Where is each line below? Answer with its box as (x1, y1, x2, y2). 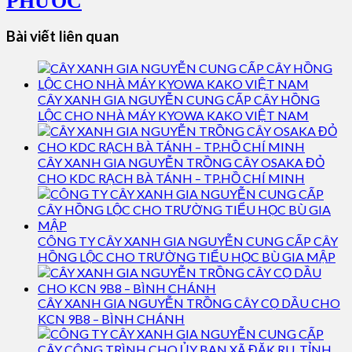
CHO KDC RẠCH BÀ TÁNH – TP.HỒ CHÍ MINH (38, 170, 305, 185)
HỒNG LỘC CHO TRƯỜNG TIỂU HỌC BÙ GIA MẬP (38, 249, 335, 264)
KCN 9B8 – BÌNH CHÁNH (38, 311, 185, 326)
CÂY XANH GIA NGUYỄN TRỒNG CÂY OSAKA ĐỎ (38, 155, 324, 170)
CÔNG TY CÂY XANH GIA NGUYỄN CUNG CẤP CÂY (38, 233, 338, 248)
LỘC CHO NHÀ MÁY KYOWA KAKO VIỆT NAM (38, 108, 309, 123)
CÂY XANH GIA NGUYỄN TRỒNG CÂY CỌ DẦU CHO (38, 295, 340, 310)
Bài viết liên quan (6, 27, 119, 46)
